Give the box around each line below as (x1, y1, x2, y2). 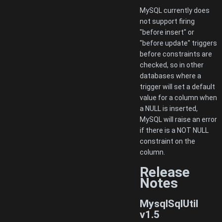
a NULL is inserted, (140, 105, 198, 113)
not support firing (140, 17, 195, 26)
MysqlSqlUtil (140, 197, 198, 210)
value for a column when (140, 94, 217, 102)
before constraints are (140, 50, 212, 58)
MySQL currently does (140, 6, 210, 15)
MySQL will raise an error (140, 115, 217, 124)
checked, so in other (140, 61, 204, 69)
